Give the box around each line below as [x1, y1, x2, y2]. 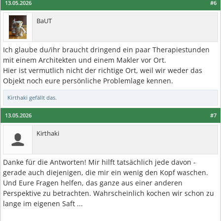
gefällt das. [28, 94, 57, 101]
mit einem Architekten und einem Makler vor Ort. [3, 55, 166, 65]
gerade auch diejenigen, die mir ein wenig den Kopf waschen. [3, 168, 208, 177]
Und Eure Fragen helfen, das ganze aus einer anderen [3, 178, 183, 187]
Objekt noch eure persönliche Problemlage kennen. [3, 76, 173, 85]
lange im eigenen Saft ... [3, 199, 83, 208]
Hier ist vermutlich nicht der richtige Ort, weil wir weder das [3, 66, 202, 75]
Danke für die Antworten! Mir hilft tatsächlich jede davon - [3, 157, 196, 167]
